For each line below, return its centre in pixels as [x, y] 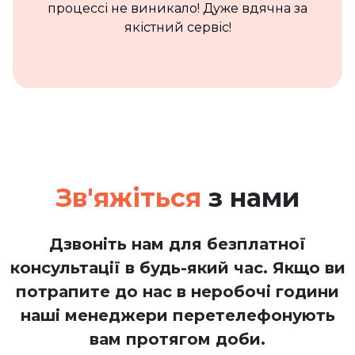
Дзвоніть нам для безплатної [177, 244]
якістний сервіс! [177, 27]
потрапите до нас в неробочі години [177, 291]
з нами [250, 197]
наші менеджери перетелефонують [177, 315]
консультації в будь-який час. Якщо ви [177, 267]
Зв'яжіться [128, 197]
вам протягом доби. [177, 339]
